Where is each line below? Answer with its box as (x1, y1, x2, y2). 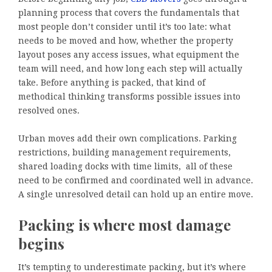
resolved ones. (18, 106, 80, 116)
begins (18, 234, 64, 254)
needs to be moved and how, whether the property (18, 36, 233, 46)
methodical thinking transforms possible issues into (18, 92, 240, 102)
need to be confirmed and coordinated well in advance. (18, 175, 253, 186)
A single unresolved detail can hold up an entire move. (18, 189, 253, 200)
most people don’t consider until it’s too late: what (18, 22, 231, 32)
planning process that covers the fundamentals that (18, 8, 239, 18)
